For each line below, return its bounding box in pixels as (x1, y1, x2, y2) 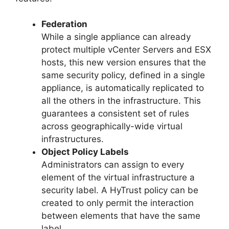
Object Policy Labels (41, 147, 129, 157)
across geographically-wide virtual (41, 121, 182, 132)
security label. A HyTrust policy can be (41, 185, 198, 196)
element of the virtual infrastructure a (41, 172, 195, 183)
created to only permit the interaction (41, 198, 194, 209)
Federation (41, 19, 87, 30)
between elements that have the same (41, 211, 200, 221)
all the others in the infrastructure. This (41, 96, 201, 106)
